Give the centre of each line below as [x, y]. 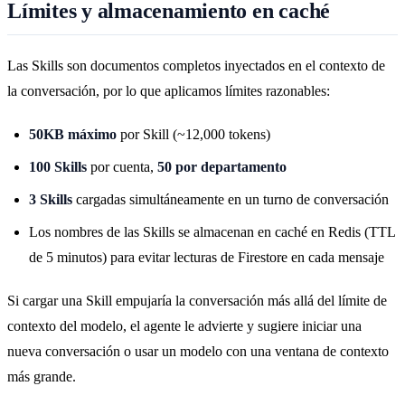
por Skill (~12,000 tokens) [193, 134]
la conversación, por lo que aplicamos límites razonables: [169, 90]
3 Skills [51, 199]
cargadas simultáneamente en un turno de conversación [231, 199]
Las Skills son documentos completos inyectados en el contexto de [196, 65]
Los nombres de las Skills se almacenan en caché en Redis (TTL [212, 231]
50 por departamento [222, 166]
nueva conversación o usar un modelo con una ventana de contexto [198, 351]
